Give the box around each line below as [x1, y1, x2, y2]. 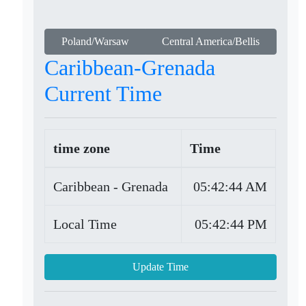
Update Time [133, 261, 189, 273]
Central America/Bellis [162, 36, 260, 47]
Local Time [53, 217, 117, 232]
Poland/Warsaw [61, 36, 129, 47]
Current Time [44, 81, 163, 106]
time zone [53, 141, 111, 156]
